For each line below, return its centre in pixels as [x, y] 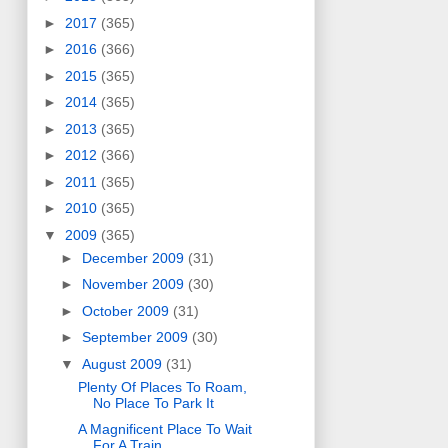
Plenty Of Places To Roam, [162, 386]
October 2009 [127, 310]
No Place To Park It [153, 402]
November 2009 [134, 284]
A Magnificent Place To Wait [164, 429]
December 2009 [134, 257]
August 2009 [123, 363]
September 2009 [136, 337]
